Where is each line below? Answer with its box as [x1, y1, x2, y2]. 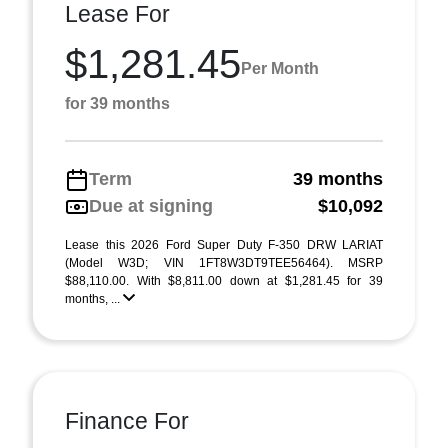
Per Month [241, 59, 319, 77]
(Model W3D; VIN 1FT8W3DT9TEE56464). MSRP [65, 256, 383, 270]
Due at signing [89, 196, 213, 216]
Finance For [65, 408, 189, 434]
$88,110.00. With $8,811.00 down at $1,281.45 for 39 [65, 274, 383, 288]
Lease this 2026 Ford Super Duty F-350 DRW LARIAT [65, 238, 383, 252]
